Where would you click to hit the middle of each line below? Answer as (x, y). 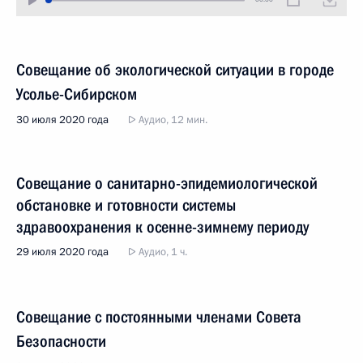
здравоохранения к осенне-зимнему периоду (162, 227)
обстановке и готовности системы (126, 205)
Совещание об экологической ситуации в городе (175, 70)
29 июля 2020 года (62, 252)
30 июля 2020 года (62, 120)
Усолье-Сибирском (77, 94)
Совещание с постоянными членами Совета (159, 317)
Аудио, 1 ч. (162, 252)
